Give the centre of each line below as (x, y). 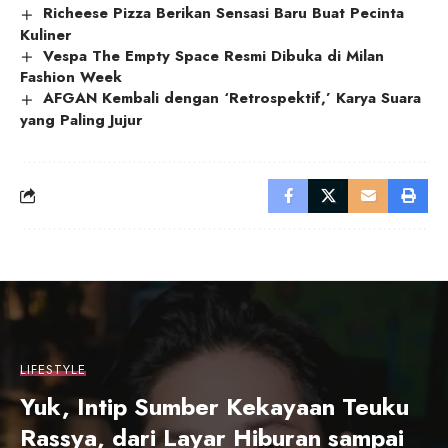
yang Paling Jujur (81, 119)
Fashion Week (71, 77)
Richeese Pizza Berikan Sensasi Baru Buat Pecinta (224, 13)
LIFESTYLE (53, 369)
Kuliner (45, 34)
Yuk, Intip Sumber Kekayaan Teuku (214, 406)
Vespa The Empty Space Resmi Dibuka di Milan (214, 55)
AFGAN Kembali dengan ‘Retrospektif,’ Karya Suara (232, 98)
